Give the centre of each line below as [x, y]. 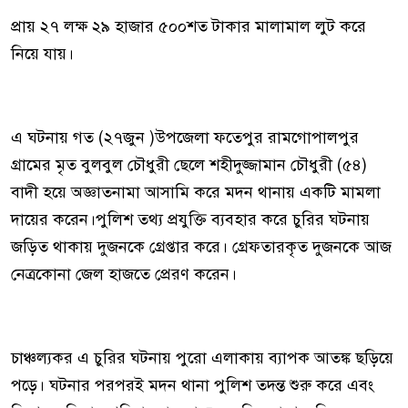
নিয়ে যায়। [42, 54]
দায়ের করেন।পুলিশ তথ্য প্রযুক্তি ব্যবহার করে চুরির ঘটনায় [190, 219]
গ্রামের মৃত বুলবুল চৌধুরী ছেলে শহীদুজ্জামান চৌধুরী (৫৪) [189, 165]
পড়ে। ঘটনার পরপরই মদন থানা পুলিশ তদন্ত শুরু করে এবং [193, 385]
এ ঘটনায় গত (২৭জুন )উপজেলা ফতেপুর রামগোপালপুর [185, 138]
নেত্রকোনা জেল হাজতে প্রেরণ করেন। [124, 274]
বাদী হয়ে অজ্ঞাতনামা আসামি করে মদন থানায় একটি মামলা [196, 192]
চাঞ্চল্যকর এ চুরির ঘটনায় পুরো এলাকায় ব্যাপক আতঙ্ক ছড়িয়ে [202, 358]
